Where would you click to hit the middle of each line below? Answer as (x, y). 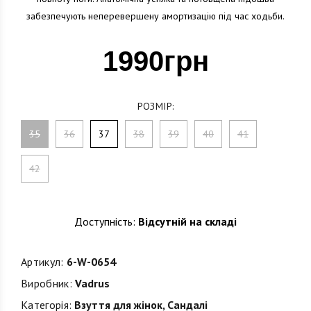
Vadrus (91, 283)
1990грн (155, 61)
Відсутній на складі (186, 221)
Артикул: (42, 262)
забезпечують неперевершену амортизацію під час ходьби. (155, 16)
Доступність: (105, 221)
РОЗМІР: (155, 106)
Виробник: (47, 283)
